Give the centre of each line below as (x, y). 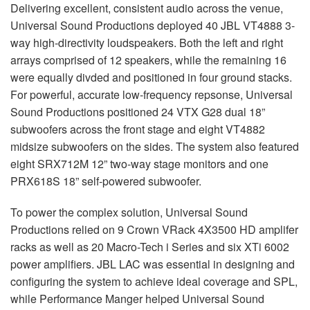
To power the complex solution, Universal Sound (129, 212)
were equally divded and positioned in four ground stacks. (151, 77)
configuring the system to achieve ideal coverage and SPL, (154, 281)
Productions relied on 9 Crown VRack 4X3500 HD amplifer (154, 229)
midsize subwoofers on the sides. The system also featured (155, 146)
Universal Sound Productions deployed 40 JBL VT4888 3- (153, 25)
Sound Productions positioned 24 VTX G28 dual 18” (138, 111)
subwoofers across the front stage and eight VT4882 (138, 129)
